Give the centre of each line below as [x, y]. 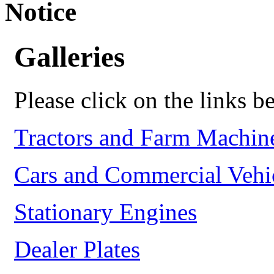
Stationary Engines [106, 212]
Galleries [69, 57]
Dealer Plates [77, 250]
